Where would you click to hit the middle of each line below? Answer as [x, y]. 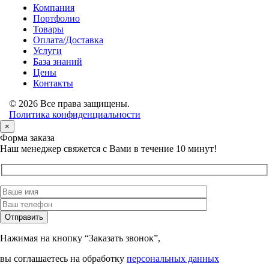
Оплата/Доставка [68, 40]
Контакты [53, 83]
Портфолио [56, 18]
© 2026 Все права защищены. [69, 104]
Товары [48, 29]
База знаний [58, 62]
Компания [54, 8]
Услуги [47, 51]
